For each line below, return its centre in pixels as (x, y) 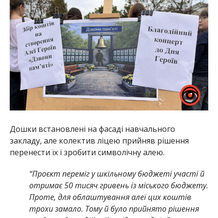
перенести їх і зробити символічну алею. (87, 153)
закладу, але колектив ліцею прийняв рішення (99, 141)
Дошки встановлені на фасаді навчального (92, 129)
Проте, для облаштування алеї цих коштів (110, 197)
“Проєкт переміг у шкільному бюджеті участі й (117, 174)
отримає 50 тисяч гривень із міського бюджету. (118, 186)
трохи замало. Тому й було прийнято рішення (114, 209)
